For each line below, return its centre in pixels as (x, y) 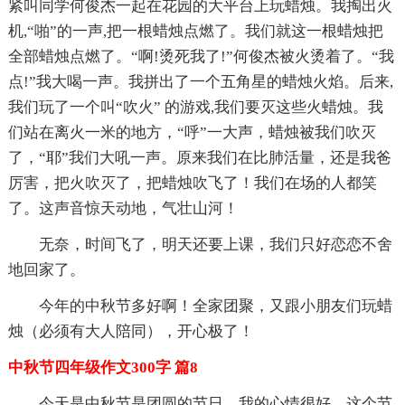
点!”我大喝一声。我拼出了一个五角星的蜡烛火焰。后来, (200, 81)
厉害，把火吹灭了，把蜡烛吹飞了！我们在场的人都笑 (192, 183)
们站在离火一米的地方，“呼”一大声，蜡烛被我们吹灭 (192, 132)
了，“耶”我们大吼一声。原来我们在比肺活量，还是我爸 (199, 157)
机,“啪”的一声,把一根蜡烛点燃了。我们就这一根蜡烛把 (195, 31)
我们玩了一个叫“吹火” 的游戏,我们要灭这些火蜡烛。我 (195, 107)
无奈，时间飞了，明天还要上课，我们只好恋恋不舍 (215, 244)
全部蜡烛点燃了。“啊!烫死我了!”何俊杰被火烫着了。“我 (201, 56)
